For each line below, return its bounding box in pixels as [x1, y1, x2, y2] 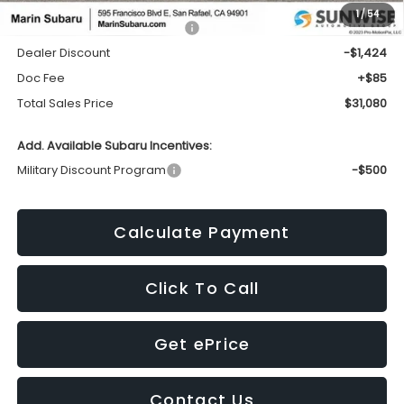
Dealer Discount [16, 43, 110, 61]
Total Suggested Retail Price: [16, 18, 184, 36]
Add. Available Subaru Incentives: [16, 136, 212, 154]
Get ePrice [153, 332, 251, 355]
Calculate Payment [114, 220, 290, 243]
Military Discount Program [16, 161, 166, 179]
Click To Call [144, 276, 260, 299]
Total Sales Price [16, 94, 114, 112]
